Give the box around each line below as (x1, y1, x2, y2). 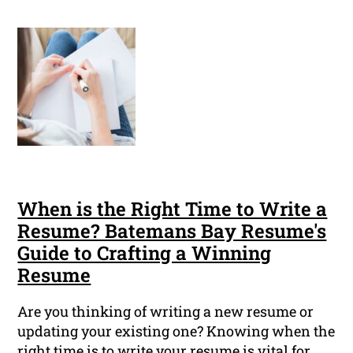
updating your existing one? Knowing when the (17, 321, 336, 341)
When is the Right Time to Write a (17, 196, 328, 222)
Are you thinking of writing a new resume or (17, 302, 314, 321)
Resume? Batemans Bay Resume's (17, 218, 327, 244)
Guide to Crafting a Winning (17, 240, 272, 266)
